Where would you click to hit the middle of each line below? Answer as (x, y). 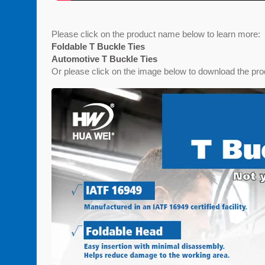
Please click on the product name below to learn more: (156, 34)
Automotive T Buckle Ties (104, 59)
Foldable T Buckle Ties (98, 47)
